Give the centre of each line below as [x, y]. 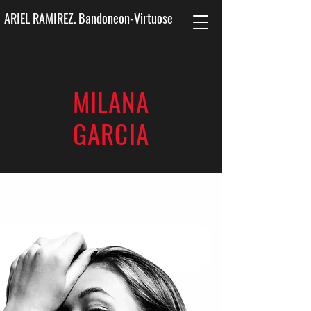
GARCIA [111, 134]
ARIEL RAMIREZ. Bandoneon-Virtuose [89, 18]
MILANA [111, 102]
